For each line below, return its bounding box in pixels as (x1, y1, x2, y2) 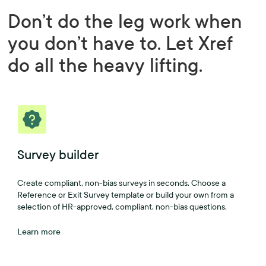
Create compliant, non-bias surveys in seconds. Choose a (17, 178, 226, 188)
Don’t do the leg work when (8, 11, 242, 33)
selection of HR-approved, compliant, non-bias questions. (17, 202, 227, 212)
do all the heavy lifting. (8, 55, 203, 77)
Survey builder (17, 148, 99, 163)
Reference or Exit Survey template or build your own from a (17, 190, 235, 200)
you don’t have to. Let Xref (8, 33, 233, 55)
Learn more (17, 227, 61, 237)
